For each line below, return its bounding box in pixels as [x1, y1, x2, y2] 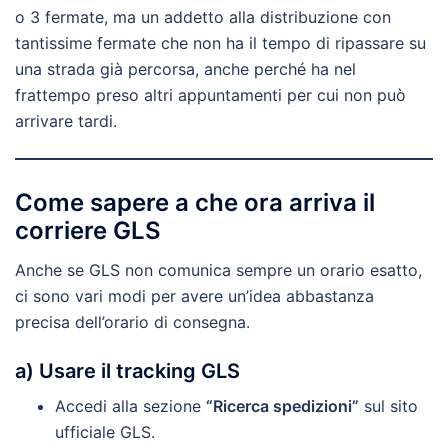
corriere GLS [15, 216, 161, 246]
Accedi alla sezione [55, 396, 206, 417]
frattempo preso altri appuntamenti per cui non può [15, 85, 406, 106]
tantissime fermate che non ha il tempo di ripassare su [15, 33, 426, 54]
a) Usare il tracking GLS [15, 359, 240, 384]
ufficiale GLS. [55, 422, 155, 443]
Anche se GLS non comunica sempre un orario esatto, [15, 260, 422, 281]
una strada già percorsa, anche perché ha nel [15, 59, 356, 80]
